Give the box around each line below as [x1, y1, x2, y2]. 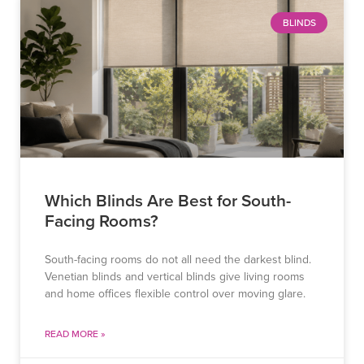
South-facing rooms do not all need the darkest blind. [45, 251, 311, 269]
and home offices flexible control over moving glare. [45, 285, 305, 303]
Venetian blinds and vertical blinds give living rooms [45, 268, 305, 286]
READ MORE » [45, 327, 106, 341]
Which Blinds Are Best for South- [45, 188, 291, 213]
